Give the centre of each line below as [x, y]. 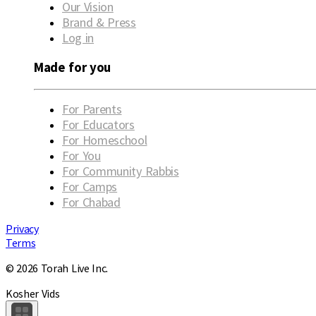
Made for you [73, 68]
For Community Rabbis [121, 171]
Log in [78, 38]
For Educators [98, 124]
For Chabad [91, 202]
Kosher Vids [33, 293]
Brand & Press [99, 23]
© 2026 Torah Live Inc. [57, 268]
